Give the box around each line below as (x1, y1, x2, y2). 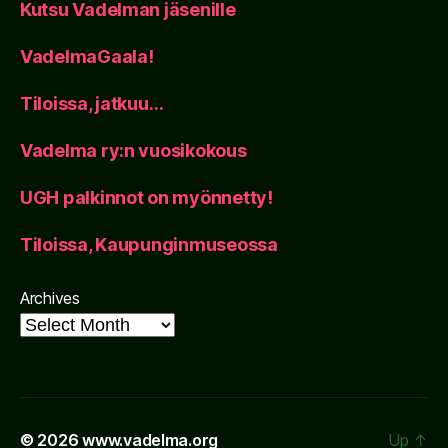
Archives (20, 287, 80, 308)
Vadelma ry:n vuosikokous (20, 139, 247, 161)
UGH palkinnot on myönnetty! (20, 186, 273, 208)
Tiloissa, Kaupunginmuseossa (20, 233, 278, 255)
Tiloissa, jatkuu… (20, 92, 164, 114)
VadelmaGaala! (20, 45, 154, 67)
